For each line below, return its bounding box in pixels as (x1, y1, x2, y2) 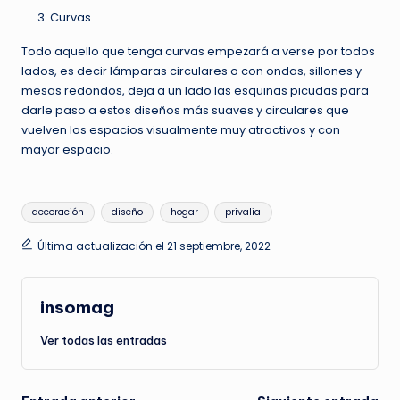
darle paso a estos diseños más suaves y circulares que (21, 103, 349, 119)
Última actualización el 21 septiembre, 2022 (37, 238, 271, 254)
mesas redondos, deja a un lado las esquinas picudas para (21, 83, 369, 99)
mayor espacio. (21, 142, 113, 158)
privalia (225, 204, 262, 219)
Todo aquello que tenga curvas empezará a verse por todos (21, 44, 375, 60)
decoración (32, 204, 85, 219)
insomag (40, 296, 114, 319)
